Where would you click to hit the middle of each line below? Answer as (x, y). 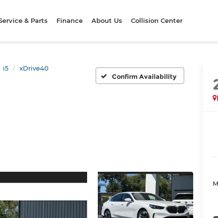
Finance (70, 20)
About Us (107, 20)
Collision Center (157, 20)
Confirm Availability (144, 76)
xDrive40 (34, 68)
